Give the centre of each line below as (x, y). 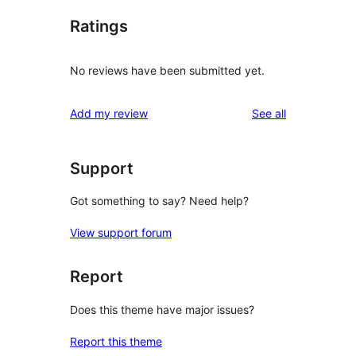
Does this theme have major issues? (162, 309)
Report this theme (116, 341)
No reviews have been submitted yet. (167, 70)
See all (269, 113)
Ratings (99, 27)
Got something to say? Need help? (159, 201)
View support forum (121, 233)
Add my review (109, 113)
